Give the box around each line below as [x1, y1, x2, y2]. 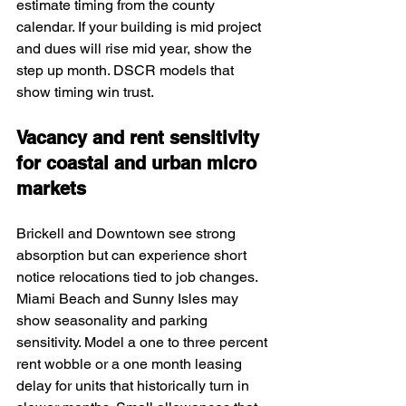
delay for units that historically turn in [16, 377, 253, 394]
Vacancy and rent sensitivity [16, 127, 265, 149]
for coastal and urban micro [16, 152, 262, 174]
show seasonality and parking [16, 312, 211, 329]
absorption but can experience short [16, 246, 250, 264]
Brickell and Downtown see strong [16, 225, 239, 242]
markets [16, 178, 86, 199]
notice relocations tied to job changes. [16, 268, 261, 285]
